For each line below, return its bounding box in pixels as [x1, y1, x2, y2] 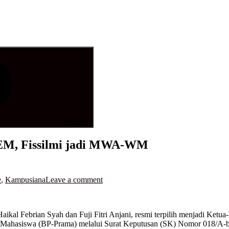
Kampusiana [5, 175, 45, 184]
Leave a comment [45, 175, 103, 184]
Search [68, 119, 89, 126]
